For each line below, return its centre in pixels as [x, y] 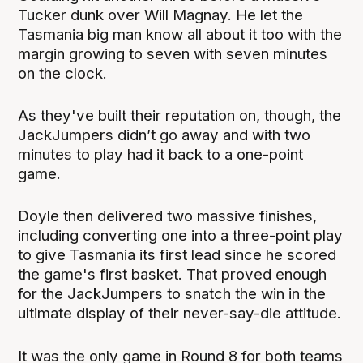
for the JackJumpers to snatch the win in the [172, 294]
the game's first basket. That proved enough [173, 275]
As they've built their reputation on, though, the [180, 116]
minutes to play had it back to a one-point [161, 155]
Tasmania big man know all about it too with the [180, 35]
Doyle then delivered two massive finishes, [168, 216]
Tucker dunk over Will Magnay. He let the [161, 15]
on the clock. [63, 74]
